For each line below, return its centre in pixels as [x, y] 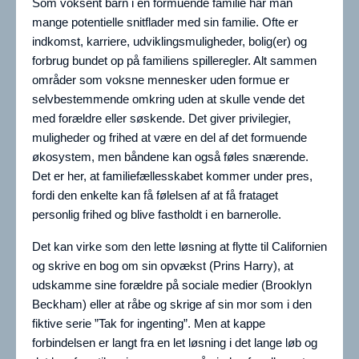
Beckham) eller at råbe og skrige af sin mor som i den [172, 305]
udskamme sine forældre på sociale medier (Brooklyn [172, 285]
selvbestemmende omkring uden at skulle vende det [168, 99]
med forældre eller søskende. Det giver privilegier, [161, 119]
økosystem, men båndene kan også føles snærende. [170, 157]
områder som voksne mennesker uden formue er [161, 80]
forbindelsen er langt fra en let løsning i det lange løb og [175, 343]
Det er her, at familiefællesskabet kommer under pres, [172, 176]
